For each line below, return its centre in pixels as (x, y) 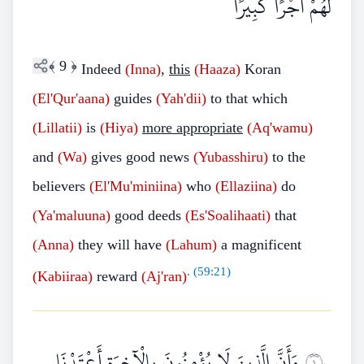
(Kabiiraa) (63, 276)
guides (133, 98)
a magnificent (259, 245)
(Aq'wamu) (280, 128)
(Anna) (53, 245)
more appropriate (193, 128)
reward (117, 276)
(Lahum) (191, 245)
